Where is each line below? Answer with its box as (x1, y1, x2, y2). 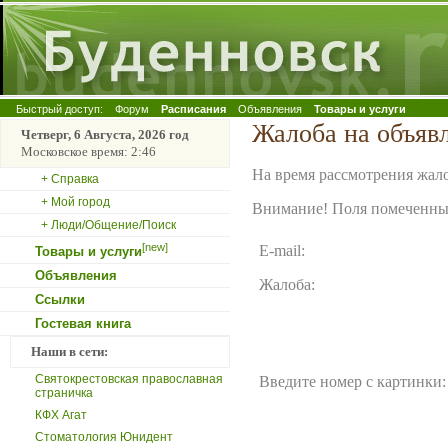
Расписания (161, 103, 226, 115)
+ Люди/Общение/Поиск (41, 218, 176, 232)
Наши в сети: (31, 344, 108, 359)
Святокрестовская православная (35, 372, 223, 386)
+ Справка (41, 172, 99, 186)
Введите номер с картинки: (259, 373, 446, 391)
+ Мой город (41, 195, 110, 209)
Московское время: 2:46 (21, 144, 156, 159)
